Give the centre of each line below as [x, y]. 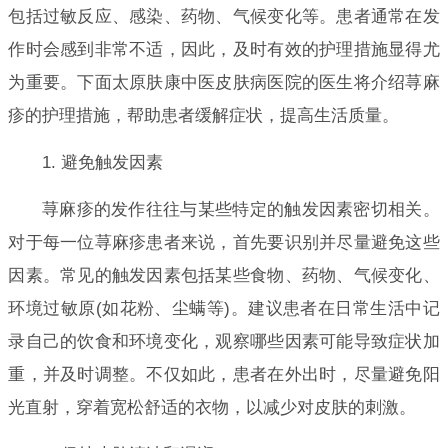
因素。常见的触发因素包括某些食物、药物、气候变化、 [224, 275]
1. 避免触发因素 [102, 162]
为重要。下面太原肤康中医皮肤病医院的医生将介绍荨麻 [224, 82]
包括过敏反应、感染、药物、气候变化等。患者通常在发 [224, 16]
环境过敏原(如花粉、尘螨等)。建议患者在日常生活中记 [224, 308]
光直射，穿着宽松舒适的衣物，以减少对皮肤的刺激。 [212, 407]
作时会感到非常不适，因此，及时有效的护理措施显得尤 [224, 49]
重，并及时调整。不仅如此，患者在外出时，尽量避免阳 [224, 374]
